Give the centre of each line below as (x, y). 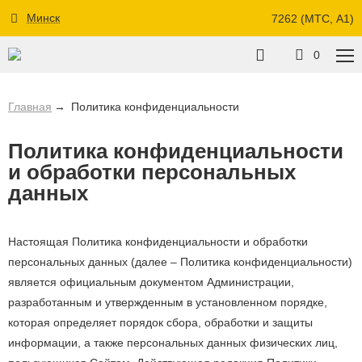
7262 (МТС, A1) (313, 18)
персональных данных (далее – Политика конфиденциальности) (180, 262)
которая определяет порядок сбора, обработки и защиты (160, 322)
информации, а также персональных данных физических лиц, (173, 343)
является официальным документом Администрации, (151, 282)
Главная (30, 107)
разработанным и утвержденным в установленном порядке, (168, 302)
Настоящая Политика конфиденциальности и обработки (158, 242)
